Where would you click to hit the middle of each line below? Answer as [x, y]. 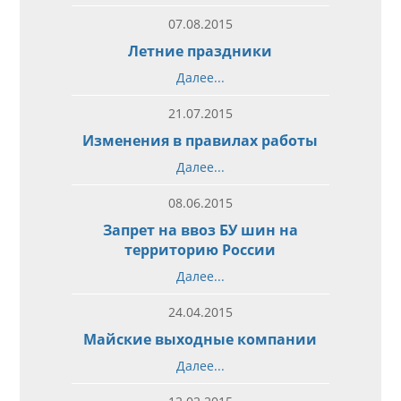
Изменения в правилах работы [200, 140]
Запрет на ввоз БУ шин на [200, 230]
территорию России [200, 249]
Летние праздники [200, 51]
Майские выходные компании [200, 339]
